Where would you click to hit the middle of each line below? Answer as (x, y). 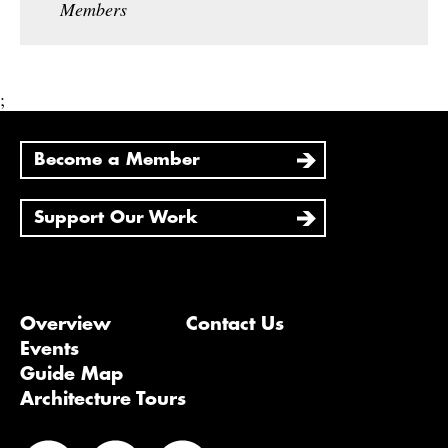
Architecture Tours (103, 399)
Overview (65, 324)
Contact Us (235, 324)
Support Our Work (116, 218)
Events (49, 349)
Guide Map (71, 374)
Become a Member (117, 160)
